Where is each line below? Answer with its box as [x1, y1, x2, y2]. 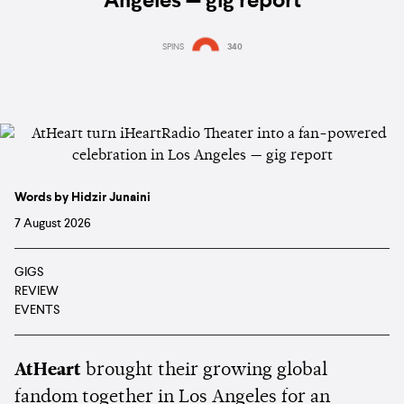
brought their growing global [81, 361, 327, 380]
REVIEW [14, 284, 59, 298]
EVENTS [14, 303, 60, 317]
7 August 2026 [14, 216, 91, 230]
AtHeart [14, 361, 81, 380]
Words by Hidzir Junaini [14, 190, 151, 204]
